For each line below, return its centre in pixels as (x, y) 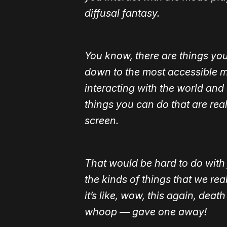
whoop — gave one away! (146, 212)
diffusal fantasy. (122, 13)
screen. (102, 121)
